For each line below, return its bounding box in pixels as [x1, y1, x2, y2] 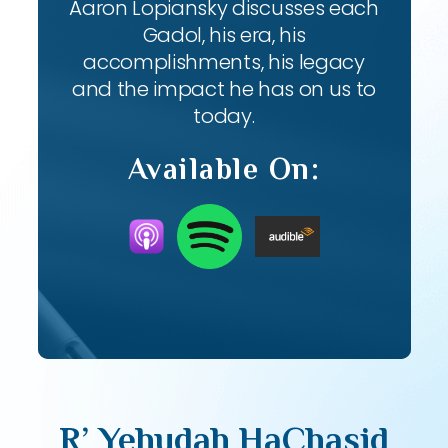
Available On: [127, 152, 321, 186]
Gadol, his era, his [142, 21, 306, 49]
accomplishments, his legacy [83, 48, 365, 76]
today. [193, 102, 255, 130]
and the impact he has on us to [71, 75, 377, 103]
